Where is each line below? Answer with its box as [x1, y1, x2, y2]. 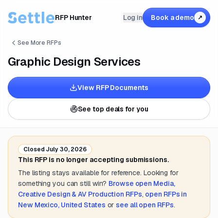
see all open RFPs [116, 200, 174, 209]
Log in [123, 13, 143, 22]
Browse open [109, 179, 154, 188]
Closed [23, 145, 45, 153]
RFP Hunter [55, 13, 92, 22]
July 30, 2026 [44, 145, 87, 153]
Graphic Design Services [8, 54, 141, 69]
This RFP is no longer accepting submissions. [18, 155, 169, 164]
